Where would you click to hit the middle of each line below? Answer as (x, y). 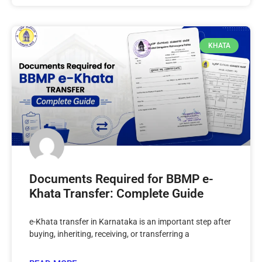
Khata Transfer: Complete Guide (116, 193)
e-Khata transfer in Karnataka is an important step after (130, 221)
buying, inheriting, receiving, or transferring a (109, 234)
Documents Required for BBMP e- (121, 179)
